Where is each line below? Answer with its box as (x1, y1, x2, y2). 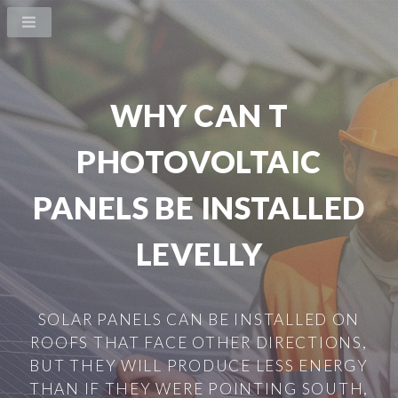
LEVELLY (135, 235, 263, 272)
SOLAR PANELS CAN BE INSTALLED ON (37, 309, 361, 329)
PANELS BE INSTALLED (33, 189, 365, 226)
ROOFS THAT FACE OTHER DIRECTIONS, (30, 332, 368, 352)
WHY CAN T (109, 97, 289, 133)
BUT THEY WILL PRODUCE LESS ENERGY (29, 355, 369, 375)
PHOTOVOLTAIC (76, 143, 322, 179)
